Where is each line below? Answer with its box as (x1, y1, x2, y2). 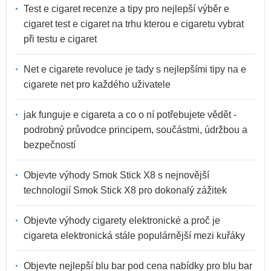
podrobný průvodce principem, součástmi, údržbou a (24, 125, 247, 135)
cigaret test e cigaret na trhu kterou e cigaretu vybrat (24, 19, 244, 30)
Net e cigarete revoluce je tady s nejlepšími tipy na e (24, 64, 246, 75)
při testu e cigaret (24, 34, 97, 45)
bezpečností (24, 140, 76, 151)
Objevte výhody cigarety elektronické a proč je (24, 215, 220, 226)
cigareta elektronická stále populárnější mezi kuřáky (24, 230, 245, 241)
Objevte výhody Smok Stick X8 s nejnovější (24, 170, 209, 181)
